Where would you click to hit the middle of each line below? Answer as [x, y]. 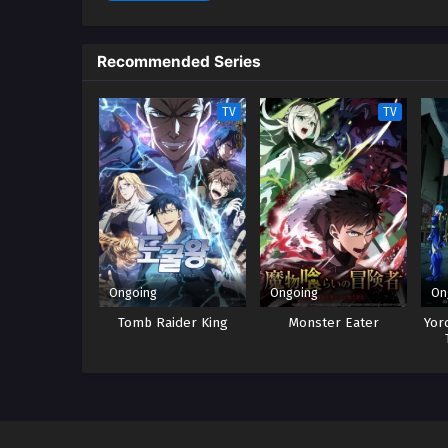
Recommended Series [179, 61]
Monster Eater [333, 323]
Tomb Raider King [172, 323]
